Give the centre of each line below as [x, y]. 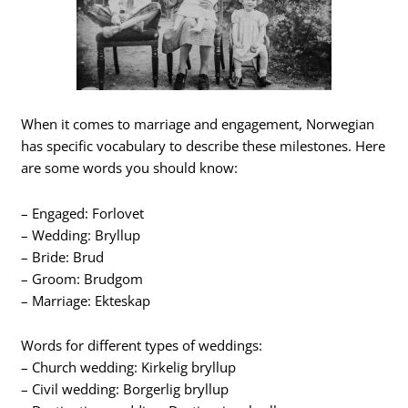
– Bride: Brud [63, 256]
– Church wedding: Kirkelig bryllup [129, 367]
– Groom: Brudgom [82, 278]
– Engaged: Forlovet [83, 213]
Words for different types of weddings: [142, 346]
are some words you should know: [130, 168]
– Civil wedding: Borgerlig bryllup [125, 389]
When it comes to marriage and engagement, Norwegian [198, 124]
